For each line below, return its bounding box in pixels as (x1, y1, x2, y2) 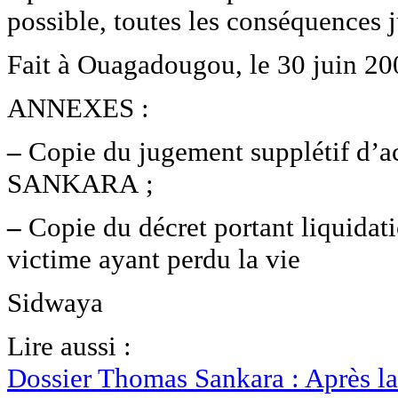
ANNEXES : (7, 92, 149, 124)
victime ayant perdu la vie (7, 243, 300, 275)
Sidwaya (7, 287, 103, 319)
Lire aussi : (7, 330, 131, 362)
